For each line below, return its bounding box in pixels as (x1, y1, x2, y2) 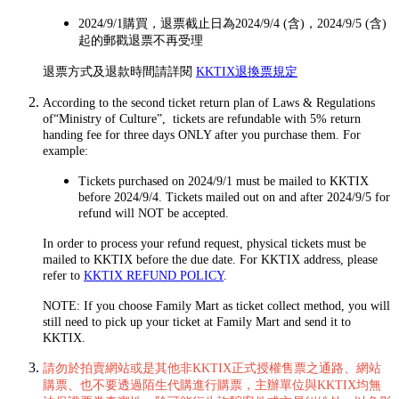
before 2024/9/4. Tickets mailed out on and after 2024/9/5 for (78, 191, 390, 205)
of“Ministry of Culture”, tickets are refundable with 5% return (43, 112, 361, 126)
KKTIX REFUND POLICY (84, 269, 224, 283)
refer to (43, 269, 84, 283)
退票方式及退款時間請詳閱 (43, 65, 196, 79)
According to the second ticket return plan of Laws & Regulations (43, 96, 375, 110)
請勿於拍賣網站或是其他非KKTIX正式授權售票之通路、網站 (43, 362, 381, 376)
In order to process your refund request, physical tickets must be (43, 237, 366, 251)
